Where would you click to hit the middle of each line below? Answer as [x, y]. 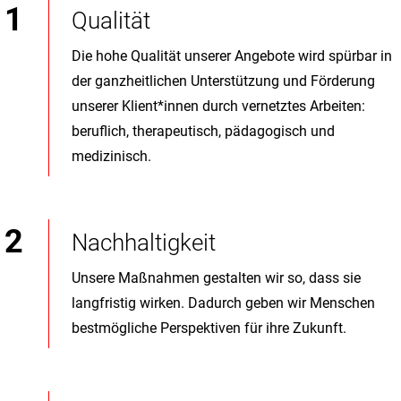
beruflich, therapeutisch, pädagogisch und [203, 131]
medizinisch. [113, 156]
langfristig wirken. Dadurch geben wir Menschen [223, 303]
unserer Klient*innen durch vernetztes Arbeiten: [218, 106]
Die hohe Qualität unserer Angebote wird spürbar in [232, 56]
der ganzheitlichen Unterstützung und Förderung [223, 81]
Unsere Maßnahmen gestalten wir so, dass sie [216, 278]
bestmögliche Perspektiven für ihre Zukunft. [209, 328]
